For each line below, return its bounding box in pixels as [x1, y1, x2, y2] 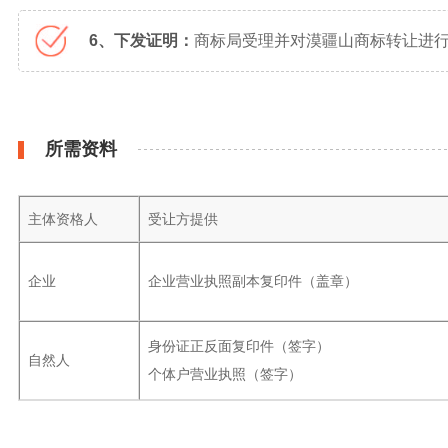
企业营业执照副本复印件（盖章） [148, 273, 358, 289]
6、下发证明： [89, 32, 194, 49]
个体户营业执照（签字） [148, 366, 302, 382]
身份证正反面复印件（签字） [148, 338, 330, 354]
